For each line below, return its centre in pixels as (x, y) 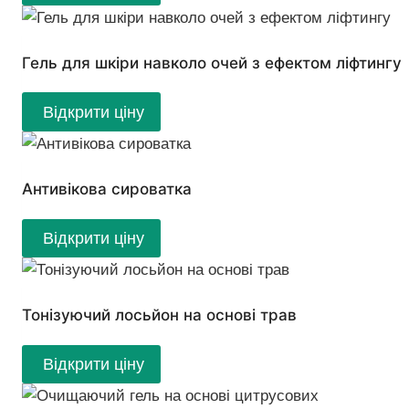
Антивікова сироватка (107, 189)
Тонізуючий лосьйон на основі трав (159, 315)
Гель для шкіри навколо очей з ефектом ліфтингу (212, 63)
